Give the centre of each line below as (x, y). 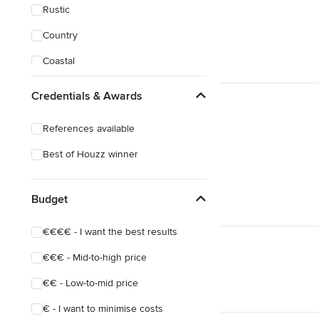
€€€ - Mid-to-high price (95, 257)
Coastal (59, 61)
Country (60, 35)
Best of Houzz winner (90, 154)
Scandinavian (72, 87)
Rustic (56, 10)
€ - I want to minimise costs (103, 309)
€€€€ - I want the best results (110, 232)
